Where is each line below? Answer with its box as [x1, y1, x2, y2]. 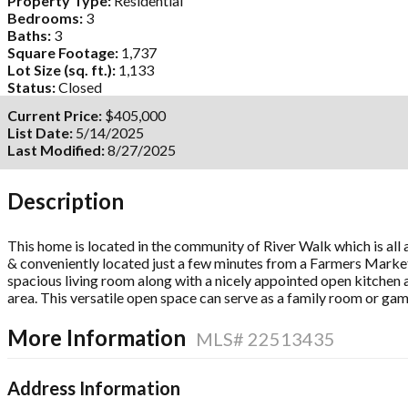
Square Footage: [7, 44, 118, 61]
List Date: [7, 124, 73, 141]
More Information [7, 323, 190, 351]
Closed [58, 78, 102, 96]
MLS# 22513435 [196, 327, 335, 350]
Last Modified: [7, 141, 105, 158]
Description [7, 187, 124, 214]
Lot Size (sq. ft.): [7, 61, 116, 78]
